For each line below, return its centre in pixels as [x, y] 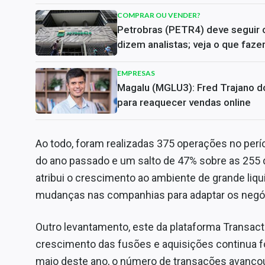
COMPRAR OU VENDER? [159, 15]
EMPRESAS [136, 73]
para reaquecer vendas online [184, 102]
